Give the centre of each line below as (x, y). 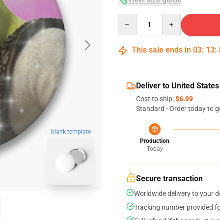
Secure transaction (169, 179)
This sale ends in (161, 50)
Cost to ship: (156, 99)
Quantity (131, 18)
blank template (71, 132)
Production (155, 141)
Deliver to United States (178, 86)
